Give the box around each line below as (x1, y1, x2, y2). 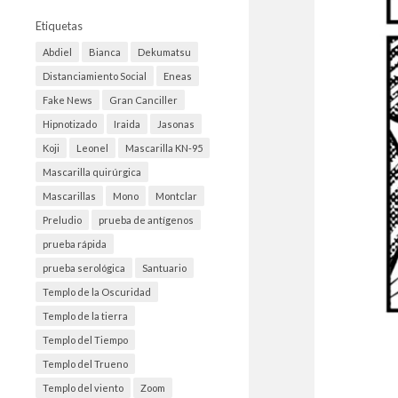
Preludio (43, 214, 82, 227)
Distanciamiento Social (43, 70, 147, 83)
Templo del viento (43, 382, 123, 394)
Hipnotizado (43, 118, 97, 131)
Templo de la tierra (43, 310, 128, 322)
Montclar (155, 190, 197, 203)
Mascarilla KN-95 (125, 142, 203, 155)
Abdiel (43, 46, 72, 59)
